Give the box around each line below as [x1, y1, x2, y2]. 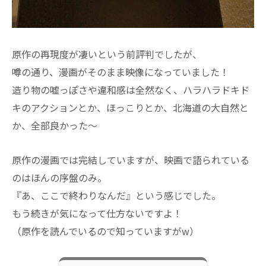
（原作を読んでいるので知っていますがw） [12, 224, 199, 239]
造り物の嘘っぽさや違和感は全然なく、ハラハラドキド [12, 82, 249, 97]
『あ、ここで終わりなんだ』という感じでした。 [12, 188, 221, 203]
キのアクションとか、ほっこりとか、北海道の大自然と [12, 100, 249, 115]
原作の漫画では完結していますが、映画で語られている [12, 153, 249, 167]
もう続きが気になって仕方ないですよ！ [12, 206, 182, 221]
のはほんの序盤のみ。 [12, 170, 107, 185]
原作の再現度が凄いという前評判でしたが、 [12, 46, 202, 61]
